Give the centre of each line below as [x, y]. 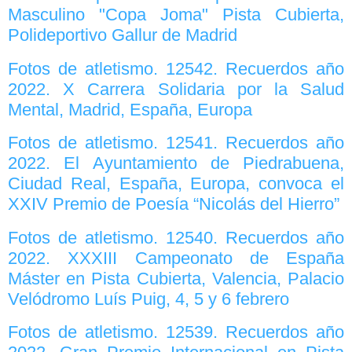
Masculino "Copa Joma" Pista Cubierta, [176, 15]
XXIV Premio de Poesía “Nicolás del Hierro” [174, 204]
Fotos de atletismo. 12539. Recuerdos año [176, 332]
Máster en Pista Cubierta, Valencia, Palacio [176, 278]
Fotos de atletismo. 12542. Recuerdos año [176, 68]
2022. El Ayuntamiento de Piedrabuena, [176, 163]
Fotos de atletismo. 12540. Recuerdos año [176, 237]
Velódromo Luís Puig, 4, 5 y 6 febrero [148, 299]
